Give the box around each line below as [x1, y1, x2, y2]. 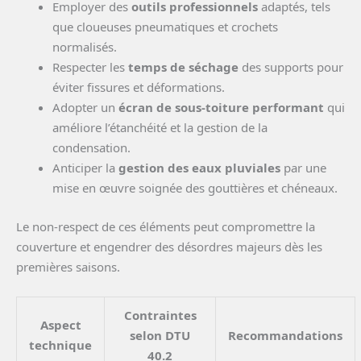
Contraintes [123, 306, 197, 323]
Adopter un [52, 99, 118, 116]
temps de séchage [128, 59, 239, 76]
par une [280, 160, 326, 176]
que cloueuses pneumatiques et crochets [52, 19, 278, 35]
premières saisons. [16, 258, 120, 275]
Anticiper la [52, 160, 118, 176]
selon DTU [130, 326, 190, 343]
